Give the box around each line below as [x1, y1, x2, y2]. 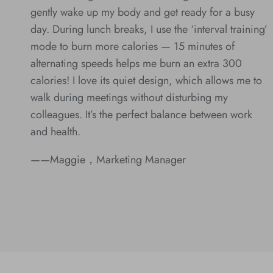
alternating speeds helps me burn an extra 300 [30, 55, 242, 71]
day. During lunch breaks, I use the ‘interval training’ [30, 21, 268, 37]
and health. [30, 123, 80, 140]
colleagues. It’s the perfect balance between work [30, 106, 252, 122]
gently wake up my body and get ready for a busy [30, 4, 255, 20]
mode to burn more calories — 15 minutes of [30, 38, 235, 54]
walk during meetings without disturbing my [30, 89, 228, 105]
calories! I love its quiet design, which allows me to [30, 72, 262, 88]
